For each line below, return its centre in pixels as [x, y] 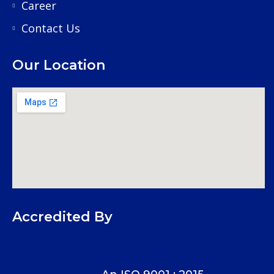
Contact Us [51, 28]
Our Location [59, 65]
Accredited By [62, 217]
